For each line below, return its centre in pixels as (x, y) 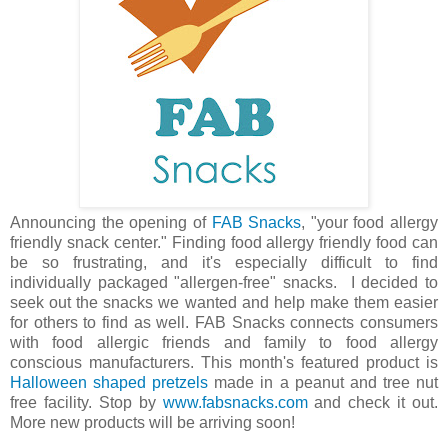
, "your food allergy (369, 222)
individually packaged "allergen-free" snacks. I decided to (224, 282)
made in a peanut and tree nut (323, 382)
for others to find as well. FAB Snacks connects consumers (224, 322)
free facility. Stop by (86, 402)
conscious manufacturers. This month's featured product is (224, 362)
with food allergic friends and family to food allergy (224, 342)
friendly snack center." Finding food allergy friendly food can (224, 242)
